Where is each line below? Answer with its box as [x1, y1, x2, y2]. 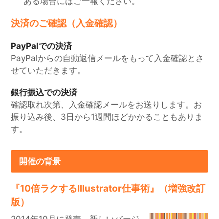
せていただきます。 [11, 66, 86, 76]
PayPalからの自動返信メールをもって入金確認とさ [11, 53, 204, 64]
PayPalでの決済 [11, 41, 72, 51]
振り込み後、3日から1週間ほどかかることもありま [11, 112, 203, 122]
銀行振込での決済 [11, 88, 78, 98]
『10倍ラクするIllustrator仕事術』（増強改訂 [11, 182, 206, 194]
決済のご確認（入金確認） [11, 18, 123, 29]
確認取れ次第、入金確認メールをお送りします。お [11, 100, 202, 110]
